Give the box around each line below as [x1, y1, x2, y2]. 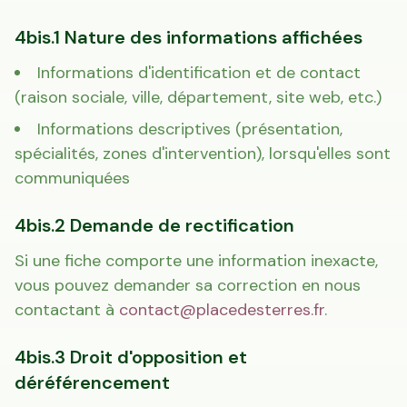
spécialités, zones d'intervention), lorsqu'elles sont [15, 143, 391, 164]
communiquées [15, 167, 130, 189]
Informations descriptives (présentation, [37, 118, 342, 140]
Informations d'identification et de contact [37, 62, 361, 84]
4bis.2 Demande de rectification [15, 213, 294, 237]
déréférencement [15, 371, 170, 394]
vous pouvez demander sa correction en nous [15, 274, 361, 296]
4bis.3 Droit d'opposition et [15, 345, 247, 369]
